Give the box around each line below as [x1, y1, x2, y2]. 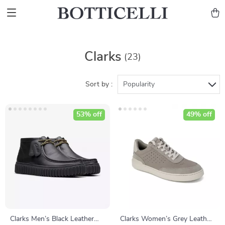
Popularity [123, 81, 155, 88]
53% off [76, 111, 102, 118]
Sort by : [85, 81, 113, 88]
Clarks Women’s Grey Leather [120, 215, 213, 222]
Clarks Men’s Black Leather [10, 215, 94, 222]
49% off [186, 111, 212, 118]
